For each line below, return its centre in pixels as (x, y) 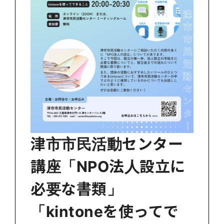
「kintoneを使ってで (105, 211)
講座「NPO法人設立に (108, 166)
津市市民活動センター (107, 144)
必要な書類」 (76, 189)
